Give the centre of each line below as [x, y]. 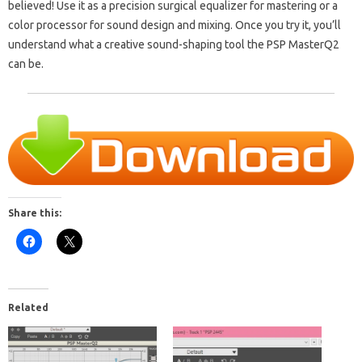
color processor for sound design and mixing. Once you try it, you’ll [175, 25]
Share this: [35, 213]
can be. [26, 63]
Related [28, 308]
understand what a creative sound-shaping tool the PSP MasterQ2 [174, 44]
